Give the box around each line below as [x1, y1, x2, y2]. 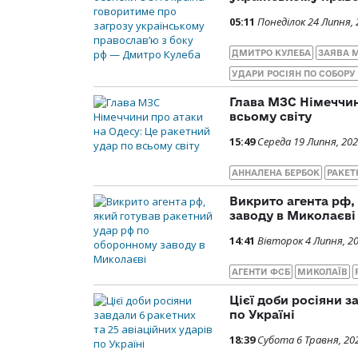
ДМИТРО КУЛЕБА [232, 48, 311, 58]
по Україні [229, 308, 295, 322]
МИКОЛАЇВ [297, 267, 348, 277]
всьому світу [229, 109, 312, 124]
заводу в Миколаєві [229, 209, 356, 223]
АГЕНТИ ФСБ [232, 267, 290, 277]
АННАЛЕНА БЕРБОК [232, 168, 320, 178]
